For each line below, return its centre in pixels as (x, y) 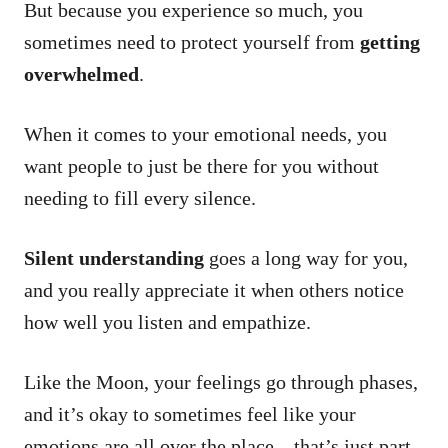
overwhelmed (81, 73)
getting (390, 41)
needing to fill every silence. (140, 197)
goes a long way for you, (306, 257)
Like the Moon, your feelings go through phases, (221, 381)
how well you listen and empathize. (170, 321)
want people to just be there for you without (201, 165)
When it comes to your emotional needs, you (205, 133)
